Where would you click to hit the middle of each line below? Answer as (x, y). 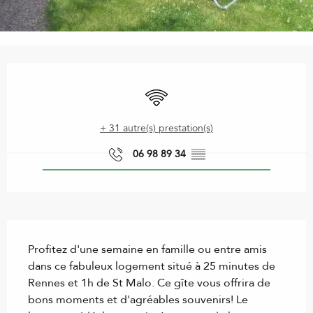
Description (43, 230)
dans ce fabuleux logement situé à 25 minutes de (152, 267)
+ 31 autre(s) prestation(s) (156, 129)
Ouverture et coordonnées (91, 73)
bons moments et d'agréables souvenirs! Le (138, 300)
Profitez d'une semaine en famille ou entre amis (147, 250)
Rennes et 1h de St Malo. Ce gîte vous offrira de (149, 283)
